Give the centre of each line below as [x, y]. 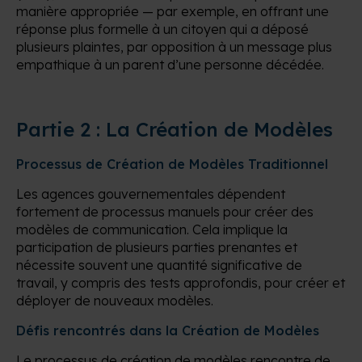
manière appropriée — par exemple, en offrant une [173, 11]
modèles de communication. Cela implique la [152, 229]
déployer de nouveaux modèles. [115, 300]
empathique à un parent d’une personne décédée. [170, 64]
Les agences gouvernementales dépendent [151, 194]
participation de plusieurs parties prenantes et [157, 247]
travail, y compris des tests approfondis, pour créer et [181, 282]
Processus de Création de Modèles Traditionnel [172, 164]
